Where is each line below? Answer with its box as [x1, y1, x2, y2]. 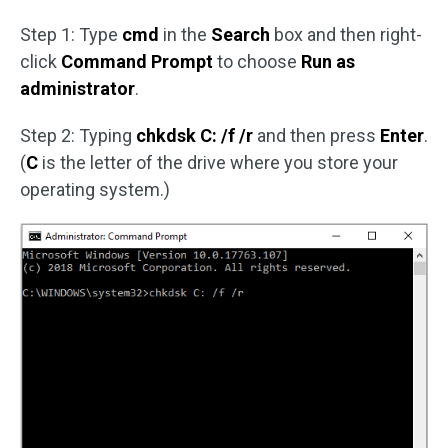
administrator [20, 77, 135, 99]
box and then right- [270, 23, 422, 45]
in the [159, 23, 211, 45]
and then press [253, 124, 380, 146]
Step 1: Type [20, 23, 122, 45]
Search [211, 23, 270, 45]
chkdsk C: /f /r [136, 124, 253, 146]
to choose [217, 50, 301, 72]
